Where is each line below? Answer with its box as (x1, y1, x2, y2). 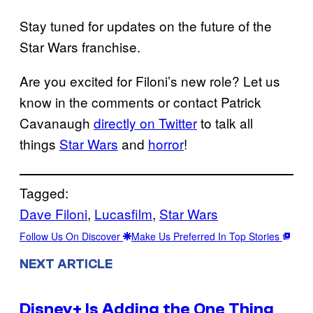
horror (148, 133, 184, 153)
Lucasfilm (94, 203, 152, 223)
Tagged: (20, 182, 68, 202)
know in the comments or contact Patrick (20, 92, 261, 111)
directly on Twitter (94, 112, 197, 132)
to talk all (197, 112, 253, 132)
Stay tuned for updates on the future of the (20, 15, 272, 35)
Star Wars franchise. (20, 36, 140, 56)
